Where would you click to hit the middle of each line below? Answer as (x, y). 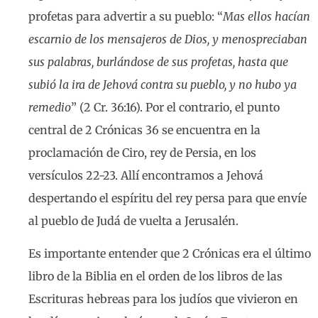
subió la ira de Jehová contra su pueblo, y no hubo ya (163, 85)
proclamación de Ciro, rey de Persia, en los (142, 153)
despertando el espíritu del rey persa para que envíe (168, 198)
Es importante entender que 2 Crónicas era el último (170, 254)
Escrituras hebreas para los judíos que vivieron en (163, 299)
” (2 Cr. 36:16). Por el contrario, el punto (175, 108)
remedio (50, 108)
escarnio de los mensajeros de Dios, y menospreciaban (168, 39)
